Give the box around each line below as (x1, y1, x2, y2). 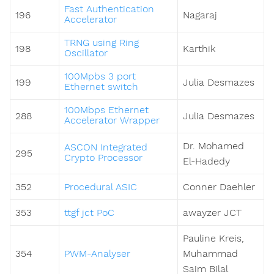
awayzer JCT (183, 207, 242, 219)
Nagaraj (183, 9, 217, 21)
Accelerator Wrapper (64, 114, 160, 127)
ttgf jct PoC (64, 207, 114, 219)
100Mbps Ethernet (64, 104, 149, 116)
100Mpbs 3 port (64, 70, 136, 83)
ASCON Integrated (64, 141, 147, 154)
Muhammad (183, 248, 238, 260)
